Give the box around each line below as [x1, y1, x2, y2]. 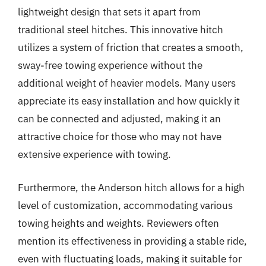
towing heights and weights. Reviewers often [18, 216, 219, 230]
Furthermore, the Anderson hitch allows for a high [18, 180, 245, 194]
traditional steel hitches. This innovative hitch [18, 23, 223, 36]
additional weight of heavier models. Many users [18, 77, 236, 90]
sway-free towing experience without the [18, 59, 202, 72]
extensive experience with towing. [18, 148, 171, 161]
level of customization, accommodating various [18, 198, 233, 212]
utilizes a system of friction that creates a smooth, [18, 41, 243, 54]
